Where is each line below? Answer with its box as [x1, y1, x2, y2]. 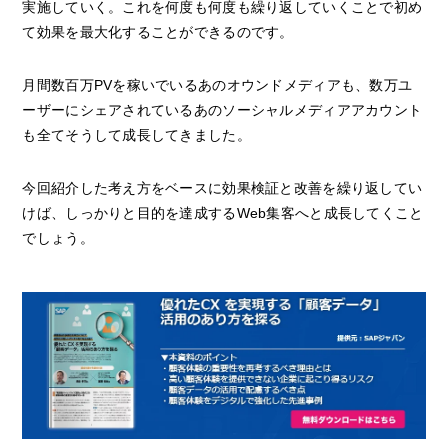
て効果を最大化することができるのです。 [22, 24, 294, 41]
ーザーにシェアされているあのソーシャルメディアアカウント [22, 102, 423, 119]
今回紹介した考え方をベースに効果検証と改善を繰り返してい [22, 180, 423, 197]
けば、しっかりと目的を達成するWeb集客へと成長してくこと [22, 205, 424, 222]
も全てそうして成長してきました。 [22, 127, 251, 144]
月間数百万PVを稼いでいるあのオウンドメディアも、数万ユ [22, 77, 413, 94]
